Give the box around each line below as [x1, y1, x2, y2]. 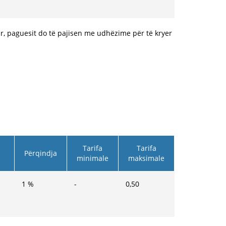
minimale [77, 153, 108, 163]
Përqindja [24, 148, 57, 158]
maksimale [128, 153, 164, 163]
